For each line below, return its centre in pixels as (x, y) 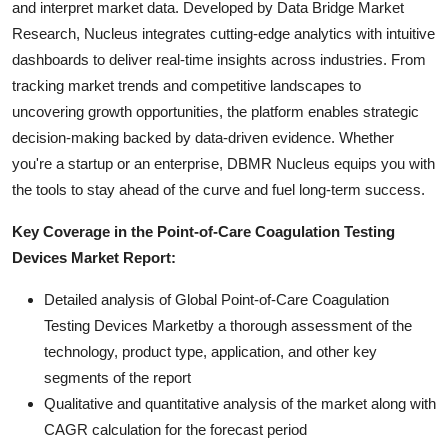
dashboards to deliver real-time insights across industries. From (219, 59)
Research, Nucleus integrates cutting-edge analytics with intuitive (223, 33)
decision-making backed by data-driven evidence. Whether (203, 137)
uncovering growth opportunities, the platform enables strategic (215, 111)
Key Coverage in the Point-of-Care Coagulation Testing (203, 231)
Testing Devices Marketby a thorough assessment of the (228, 325)
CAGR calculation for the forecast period (175, 429)
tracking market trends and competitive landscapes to (186, 85)
